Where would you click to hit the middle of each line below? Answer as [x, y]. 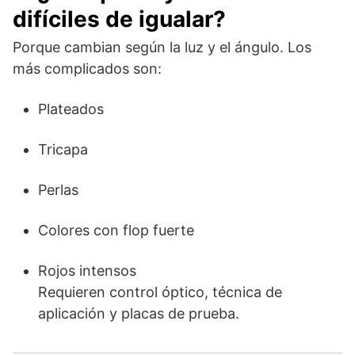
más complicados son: [87, 68]
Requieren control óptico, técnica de [160, 292]
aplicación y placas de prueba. [139, 313]
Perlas [58, 189]
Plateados [71, 109]
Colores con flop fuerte [116, 230]
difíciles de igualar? [119, 19]
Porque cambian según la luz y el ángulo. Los [162, 47]
